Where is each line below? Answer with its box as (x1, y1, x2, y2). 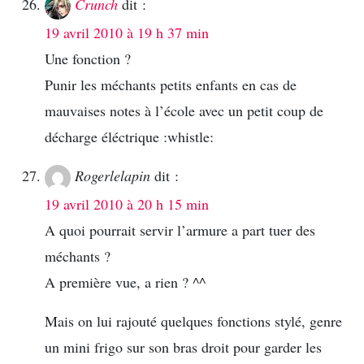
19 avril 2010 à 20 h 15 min (45, 194, 209, 214)
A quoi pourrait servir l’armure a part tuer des (45, 220, 315, 240)
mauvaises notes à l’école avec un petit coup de (45, 101, 323, 121)
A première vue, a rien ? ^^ (45, 272, 206, 292)
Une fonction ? (45, 49, 131, 69)
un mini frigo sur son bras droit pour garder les (45, 337, 322, 357)
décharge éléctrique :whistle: (45, 127, 214, 147)
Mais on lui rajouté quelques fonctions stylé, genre (45, 311, 342, 331)
